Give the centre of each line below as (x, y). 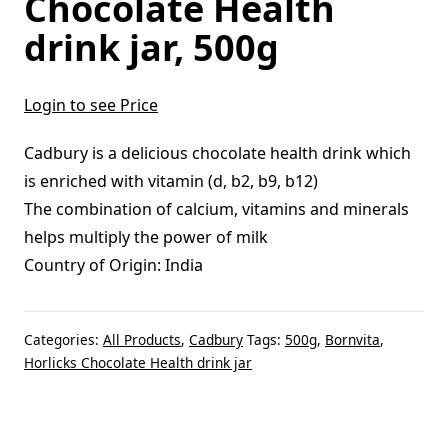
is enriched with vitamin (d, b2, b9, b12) (171, 180)
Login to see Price (91, 104)
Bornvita (352, 339)
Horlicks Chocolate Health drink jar (138, 362)
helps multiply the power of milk (146, 236)
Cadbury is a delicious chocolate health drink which (217, 152)
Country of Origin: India (113, 264)
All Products (142, 339)
